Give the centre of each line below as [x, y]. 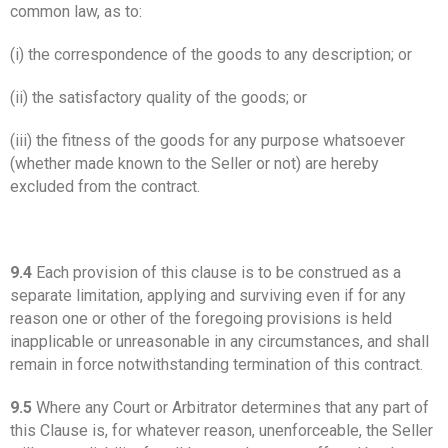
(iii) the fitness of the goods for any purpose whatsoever [207, 140]
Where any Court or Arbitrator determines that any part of [230, 407]
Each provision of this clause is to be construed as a [216, 272]
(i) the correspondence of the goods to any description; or [211, 54]
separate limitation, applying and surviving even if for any [208, 295]
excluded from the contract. [105, 186]
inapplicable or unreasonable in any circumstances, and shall [219, 341]
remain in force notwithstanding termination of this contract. [216, 364]
